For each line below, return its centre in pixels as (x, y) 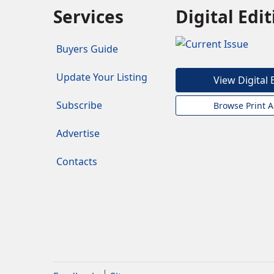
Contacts (77, 162)
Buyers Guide (87, 49)
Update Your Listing (102, 77)
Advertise (78, 134)
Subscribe (79, 106)
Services (88, 17)
